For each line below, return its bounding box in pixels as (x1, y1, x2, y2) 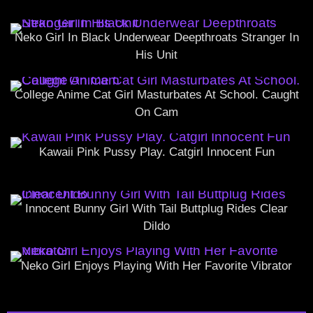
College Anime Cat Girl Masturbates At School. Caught (14, 87, 299, 101)
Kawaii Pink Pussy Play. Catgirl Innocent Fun (38, 145, 275, 159)
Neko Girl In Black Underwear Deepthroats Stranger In (14, 31, 299, 45)
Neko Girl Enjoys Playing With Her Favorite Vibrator (21, 259, 292, 272)
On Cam (135, 105, 178, 119)
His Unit (136, 48, 177, 62)
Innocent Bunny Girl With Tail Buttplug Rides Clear (25, 202, 288, 216)
